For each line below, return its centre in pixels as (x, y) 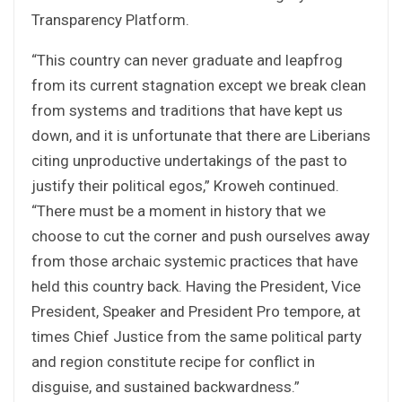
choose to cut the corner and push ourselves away (201, 236)
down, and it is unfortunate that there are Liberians (201, 135)
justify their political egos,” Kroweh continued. (185, 185)
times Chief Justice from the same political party (197, 336)
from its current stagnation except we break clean (199, 85)
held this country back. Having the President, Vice (196, 286)
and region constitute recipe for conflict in (173, 361)
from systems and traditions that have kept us (187, 110)
